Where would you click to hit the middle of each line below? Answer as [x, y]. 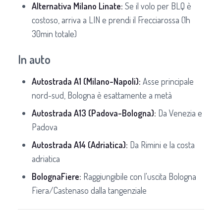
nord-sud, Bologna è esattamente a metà [102, 95]
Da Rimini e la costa [161, 144]
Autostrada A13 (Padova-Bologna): [94, 113]
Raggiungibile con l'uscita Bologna [139, 176]
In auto [34, 59]
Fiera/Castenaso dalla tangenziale [89, 190]
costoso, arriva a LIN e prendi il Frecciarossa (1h [111, 20]
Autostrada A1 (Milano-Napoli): [86, 81]
